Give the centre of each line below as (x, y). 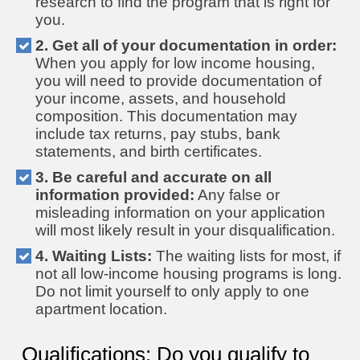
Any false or (237, 194)
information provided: (115, 194)
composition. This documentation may (166, 116)
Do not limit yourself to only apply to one (172, 291)
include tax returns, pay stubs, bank (158, 133)
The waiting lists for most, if (246, 256)
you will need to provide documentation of (178, 80)
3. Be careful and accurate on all (153, 177)
